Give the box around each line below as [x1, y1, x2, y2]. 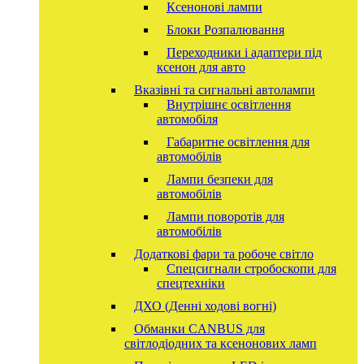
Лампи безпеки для [166, 171, 273, 186]
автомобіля [156, 111, 218, 126]
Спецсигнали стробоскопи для [166, 261, 336, 275]
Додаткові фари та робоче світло [133, 246, 314, 261]
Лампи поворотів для [166, 209, 284, 223]
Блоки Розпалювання [166, 22, 284, 37]
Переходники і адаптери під [166, 45, 322, 59]
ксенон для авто [156, 59, 245, 74]
